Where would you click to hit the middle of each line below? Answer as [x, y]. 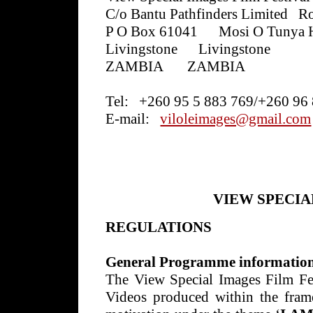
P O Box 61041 [152, 32]
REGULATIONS [161, 227]
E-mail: [128, 119]
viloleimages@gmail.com [236, 119]
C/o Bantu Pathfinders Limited [197, 14]
